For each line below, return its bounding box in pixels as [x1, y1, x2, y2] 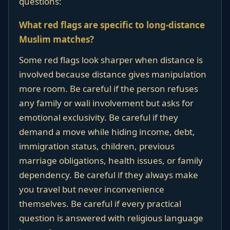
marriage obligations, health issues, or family [19, 155, 203, 166]
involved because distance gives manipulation [19, 68, 206, 80]
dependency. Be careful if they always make [19, 169, 198, 181]
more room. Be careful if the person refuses [19, 83, 198, 94]
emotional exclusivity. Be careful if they [19, 111, 178, 123]
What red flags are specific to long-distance [19, 19, 205, 31]
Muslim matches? [19, 33, 94, 45]
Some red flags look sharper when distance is [19, 54, 203, 66]
